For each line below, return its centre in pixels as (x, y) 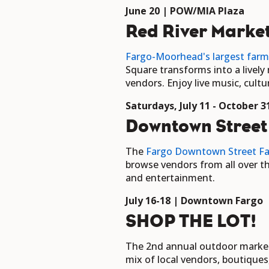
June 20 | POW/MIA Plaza (186, 11)
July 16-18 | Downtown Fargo (194, 201)
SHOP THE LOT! (192, 221)
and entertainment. (170, 178)
